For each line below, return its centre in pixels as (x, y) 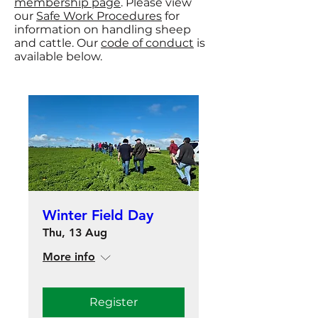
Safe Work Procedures (99, 16)
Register (114, 302)
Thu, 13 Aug (75, 232)
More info (69, 257)
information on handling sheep (103, 29)
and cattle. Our (57, 43)
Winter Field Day (98, 215)
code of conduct (147, 43)
